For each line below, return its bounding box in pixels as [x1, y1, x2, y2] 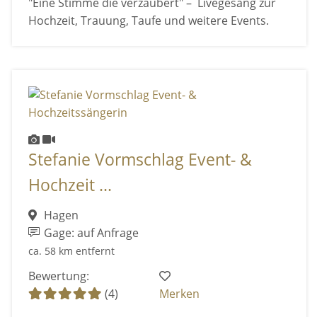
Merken [159, 285, 200, 301]
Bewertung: [28, 267, 89, 284]
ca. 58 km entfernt [28, 243, 115, 258]
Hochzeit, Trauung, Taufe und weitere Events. [28, 12, 269, 28]
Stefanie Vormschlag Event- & [28, 149, 252, 171]
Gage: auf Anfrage [41, 224, 139, 241]
